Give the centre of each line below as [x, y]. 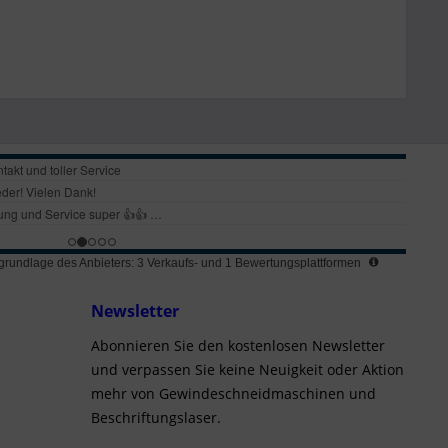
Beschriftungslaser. [156, 417]
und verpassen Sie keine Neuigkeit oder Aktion [247, 369]
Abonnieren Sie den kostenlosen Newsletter [238, 345]
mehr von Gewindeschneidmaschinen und [233, 393]
